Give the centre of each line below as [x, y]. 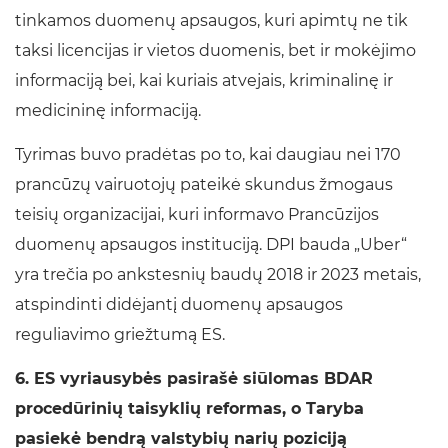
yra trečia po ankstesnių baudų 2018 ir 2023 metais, [218, 275]
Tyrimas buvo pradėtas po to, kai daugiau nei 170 [208, 155]
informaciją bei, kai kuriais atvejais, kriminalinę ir [204, 81]
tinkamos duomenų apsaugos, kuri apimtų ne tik [211, 21]
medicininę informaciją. [108, 111]
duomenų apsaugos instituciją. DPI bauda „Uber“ [211, 245]
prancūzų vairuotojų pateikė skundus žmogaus [204, 185]
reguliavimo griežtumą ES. [120, 335]
